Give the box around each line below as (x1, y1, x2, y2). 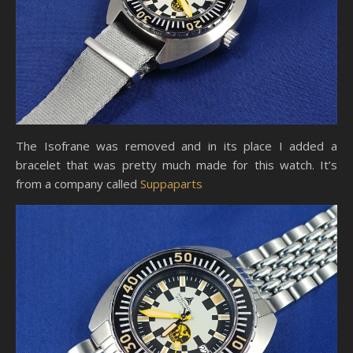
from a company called (16, 176, 140, 192)
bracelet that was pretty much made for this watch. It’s (16, 157, 337, 173)
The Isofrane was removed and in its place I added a (16, 138, 337, 154)
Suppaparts (140, 176, 203, 192)
